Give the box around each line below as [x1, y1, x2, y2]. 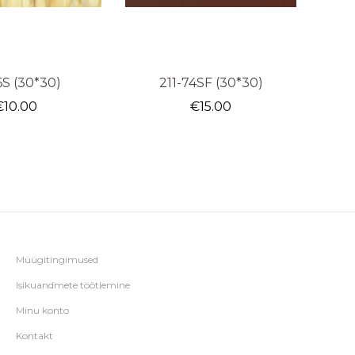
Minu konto [15, 303, 69, 316]
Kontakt [15, 329, 53, 342]
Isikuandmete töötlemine [15, 278, 130, 291]
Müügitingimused [15, 254, 98, 265]
